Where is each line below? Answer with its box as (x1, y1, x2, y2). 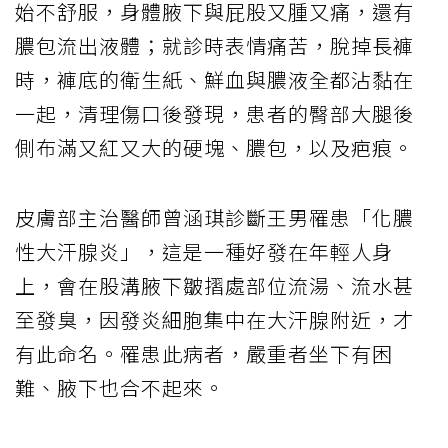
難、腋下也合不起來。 (15, 372, 225, 402)
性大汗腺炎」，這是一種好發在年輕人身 (15, 236, 393, 266)
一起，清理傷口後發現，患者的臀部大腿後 (15, 98, 414, 128)
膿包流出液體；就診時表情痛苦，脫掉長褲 (15, 30, 414, 60)
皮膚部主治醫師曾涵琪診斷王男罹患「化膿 (15, 202, 414, 232)
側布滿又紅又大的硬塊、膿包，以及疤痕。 (15, 132, 414, 162)
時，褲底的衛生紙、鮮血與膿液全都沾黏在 (15, 64, 414, 94)
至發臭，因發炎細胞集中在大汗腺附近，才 (15, 304, 414, 334)
